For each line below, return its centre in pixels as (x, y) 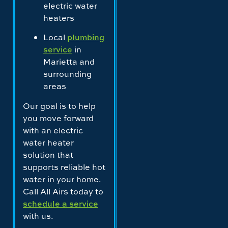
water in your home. (62, 179)
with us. (38, 216)
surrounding (67, 74)
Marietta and (69, 62)
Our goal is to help (59, 106)
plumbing (86, 37)
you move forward (58, 118)
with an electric (53, 130)
